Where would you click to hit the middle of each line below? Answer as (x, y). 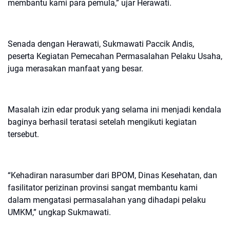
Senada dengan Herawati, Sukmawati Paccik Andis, (101, 44)
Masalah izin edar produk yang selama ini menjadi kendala (114, 110)
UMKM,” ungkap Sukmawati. (59, 212)
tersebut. (23, 134)
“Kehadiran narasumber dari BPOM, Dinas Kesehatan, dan (112, 175)
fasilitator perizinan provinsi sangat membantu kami (103, 188)
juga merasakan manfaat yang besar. (75, 69)
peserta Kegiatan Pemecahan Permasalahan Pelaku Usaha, (115, 56)
